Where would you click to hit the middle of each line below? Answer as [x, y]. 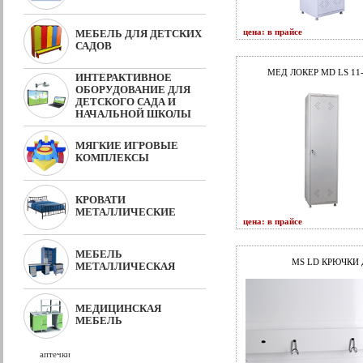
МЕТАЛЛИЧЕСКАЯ [125, 266]
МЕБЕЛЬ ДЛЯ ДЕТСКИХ [139, 34]
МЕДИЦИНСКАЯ [118, 308]
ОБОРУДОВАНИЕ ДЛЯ [133, 90]
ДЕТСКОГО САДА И [126, 102]
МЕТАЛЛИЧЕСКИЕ [126, 212]
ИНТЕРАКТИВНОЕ [124, 77]
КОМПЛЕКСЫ [112, 158]
